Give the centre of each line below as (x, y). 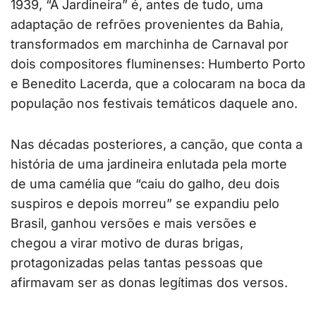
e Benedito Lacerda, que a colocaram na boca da (158, 84)
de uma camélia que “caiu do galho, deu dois (145, 184)
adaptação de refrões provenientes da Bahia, (147, 25)
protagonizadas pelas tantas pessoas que (137, 263)
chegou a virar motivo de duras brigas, (127, 243)
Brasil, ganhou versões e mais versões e (134, 224)
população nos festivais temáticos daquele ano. (154, 104)
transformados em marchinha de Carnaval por (150, 44)
